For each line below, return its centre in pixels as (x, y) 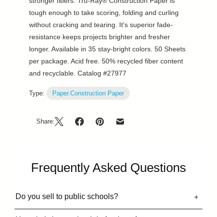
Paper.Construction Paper (88, 93)
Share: (46, 122)
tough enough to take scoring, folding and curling (104, 12)
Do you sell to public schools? (67, 196)
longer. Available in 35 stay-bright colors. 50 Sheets (107, 49)
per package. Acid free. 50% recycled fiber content (106, 61)
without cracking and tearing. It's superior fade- (101, 24)
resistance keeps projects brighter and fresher (100, 37)
